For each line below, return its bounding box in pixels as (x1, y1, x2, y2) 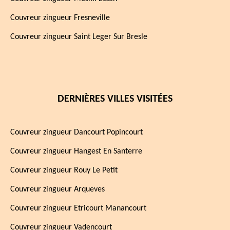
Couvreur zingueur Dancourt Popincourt (10, 128, 143, 137)
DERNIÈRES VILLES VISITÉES (57, 94, 172, 104)
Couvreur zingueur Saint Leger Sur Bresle (10, 33, 147, 41)
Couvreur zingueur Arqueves (10, 185, 105, 194)
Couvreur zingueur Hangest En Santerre (10, 147, 142, 156)
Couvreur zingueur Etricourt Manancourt (10, 204, 146, 213)
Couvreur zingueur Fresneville (10, 14, 110, 22)
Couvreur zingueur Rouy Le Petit (10, 166, 118, 175)
